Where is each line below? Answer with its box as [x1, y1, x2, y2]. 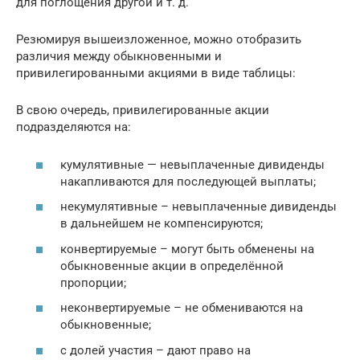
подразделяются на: [16, 120, 131, 135]
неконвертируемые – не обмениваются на [60, 301, 303, 316]
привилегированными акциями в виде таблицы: [16, 66, 296, 81]
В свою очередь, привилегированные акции [16, 103, 269, 118]
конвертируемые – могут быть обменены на [60, 241, 314, 256]
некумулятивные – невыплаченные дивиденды [60, 199, 337, 215]
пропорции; [60, 275, 126, 290]
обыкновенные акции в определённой [60, 258, 284, 273]
